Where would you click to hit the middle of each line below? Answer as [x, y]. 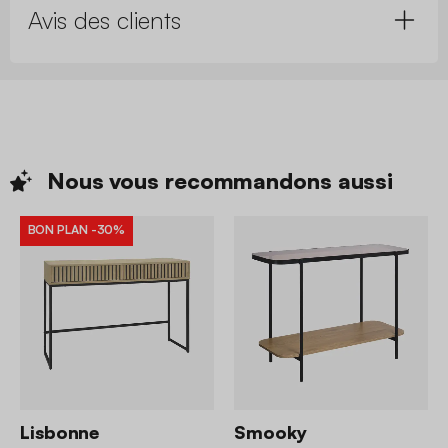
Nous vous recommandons [192, 181]
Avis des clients [104, 19]
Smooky [270, 432]
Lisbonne [60, 432]
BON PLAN [57, 230]
